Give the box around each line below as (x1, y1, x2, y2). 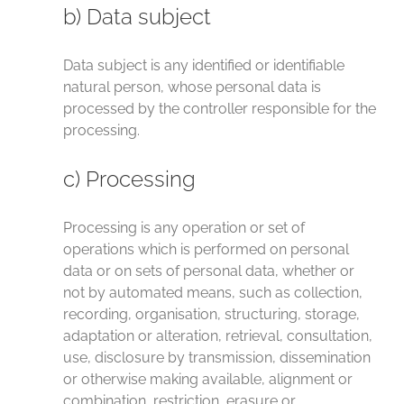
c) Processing (63, 166, 196, 192)
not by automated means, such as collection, (63, 284, 363, 301)
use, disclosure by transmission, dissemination (63, 349, 371, 366)
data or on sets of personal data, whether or (63, 262, 354, 280)
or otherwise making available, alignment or (63, 371, 353, 388)
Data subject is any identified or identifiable (63, 57, 344, 74)
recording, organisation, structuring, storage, (63, 306, 360, 323)
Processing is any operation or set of (63, 219, 305, 236)
